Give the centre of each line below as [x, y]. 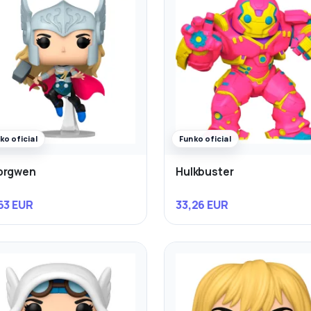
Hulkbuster [205, 171]
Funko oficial [205, 138]
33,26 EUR [202, 205]
